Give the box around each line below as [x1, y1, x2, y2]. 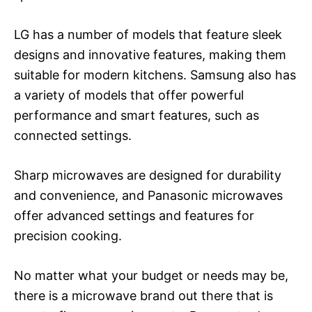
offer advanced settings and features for [14, 208, 254, 223]
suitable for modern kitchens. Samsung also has [14, 67, 296, 82]
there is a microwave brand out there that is [14, 288, 273, 303]
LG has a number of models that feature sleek [14, 26, 282, 42]
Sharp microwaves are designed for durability [14, 167, 281, 182]
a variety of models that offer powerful [14, 87, 244, 102]
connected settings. [14, 127, 132, 143]
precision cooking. [14, 228, 122, 243]
